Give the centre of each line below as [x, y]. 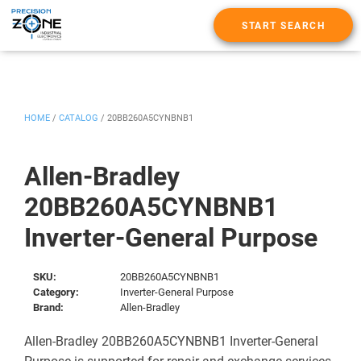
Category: [56, 292]
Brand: [49, 307]
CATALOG [79, 118]
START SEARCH [283, 26]
